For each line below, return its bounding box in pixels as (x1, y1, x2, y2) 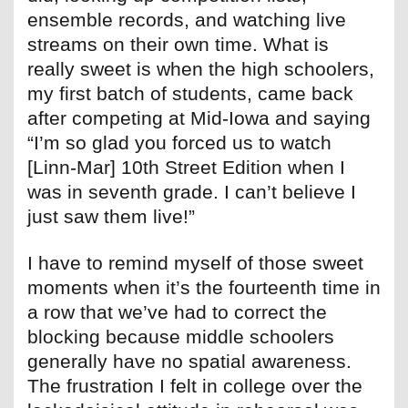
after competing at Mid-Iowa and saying (27, 107, 371, 129)
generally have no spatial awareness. (27, 351, 352, 372)
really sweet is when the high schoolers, (27, 58, 374, 80)
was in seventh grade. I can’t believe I (27, 181, 356, 203)
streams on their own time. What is (27, 34, 329, 56)
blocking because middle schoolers (27, 326, 334, 348)
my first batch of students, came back (27, 83, 353, 105)
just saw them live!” (27, 206, 195, 228)
